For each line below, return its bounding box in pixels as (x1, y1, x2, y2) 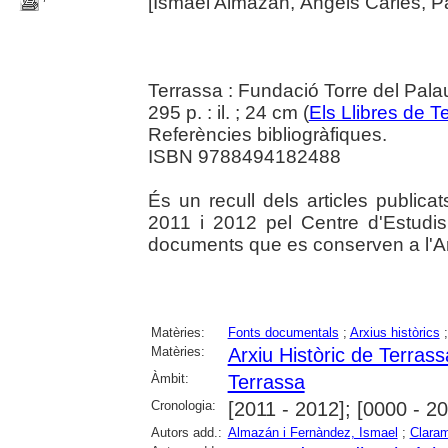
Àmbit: (150, 370, 189, 386)
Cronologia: (150, 397, 216, 413)
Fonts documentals (227, 324, 339, 340)
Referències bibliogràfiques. (147, 123, 387, 145)
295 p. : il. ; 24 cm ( (147, 101, 309, 123)
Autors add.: (150, 424, 222, 440)
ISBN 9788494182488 (147, 145, 341, 167)
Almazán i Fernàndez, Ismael (227, 424, 398, 440)
